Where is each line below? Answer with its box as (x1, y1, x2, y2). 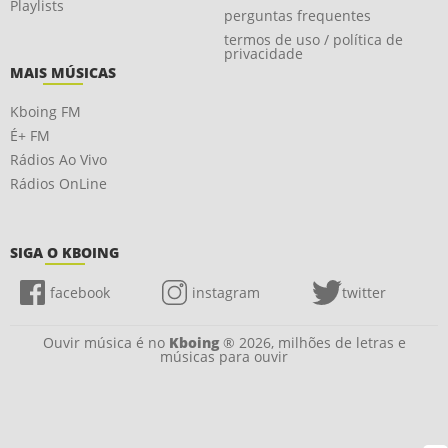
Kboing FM (10, 102, 81, 122)
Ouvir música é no (42, 333, 169, 353)
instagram (192, 283, 260, 303)
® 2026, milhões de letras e (218, 333, 406, 353)
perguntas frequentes (224, 6, 371, 26)
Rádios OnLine (10, 174, 107, 194)
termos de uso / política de (224, 30, 403, 50)
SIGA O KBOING (10, 243, 119, 263)
